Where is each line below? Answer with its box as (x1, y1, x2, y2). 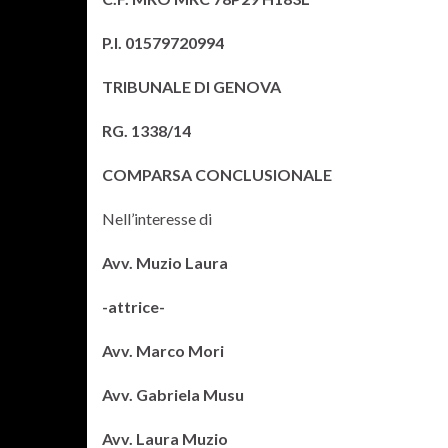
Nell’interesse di (102, 209, 212, 228)
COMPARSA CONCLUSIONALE (102, 165, 332, 184)
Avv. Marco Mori (102, 341, 224, 360)
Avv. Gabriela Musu (102, 385, 244, 404)
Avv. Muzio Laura (102, 253, 228, 272)
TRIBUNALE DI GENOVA (102, 77, 281, 96)
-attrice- (102, 297, 165, 316)
